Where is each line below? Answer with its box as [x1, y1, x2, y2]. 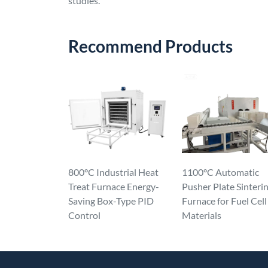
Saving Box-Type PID [68, 195, 154, 206]
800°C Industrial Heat [68, 166, 159, 178]
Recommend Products [68, 36, 233, 56]
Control [68, 209, 100, 221]
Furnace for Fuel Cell [182, 195, 267, 206]
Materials [182, 209, 221, 221]
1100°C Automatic [182, 166, 259, 178]
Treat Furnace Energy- [68, 181, 159, 192]
